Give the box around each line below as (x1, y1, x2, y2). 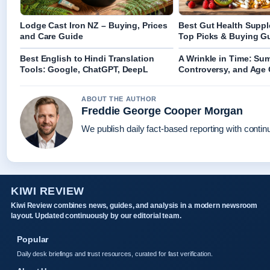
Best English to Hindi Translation (20, 54, 154, 64)
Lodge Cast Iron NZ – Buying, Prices (20, 20, 168, 31)
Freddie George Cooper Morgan (81, 105, 243, 118)
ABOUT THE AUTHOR (81, 95, 157, 103)
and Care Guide (20, 31, 83, 42)
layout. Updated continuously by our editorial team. (11, 212, 181, 221)
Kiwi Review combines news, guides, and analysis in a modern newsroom (11, 201, 258, 210)
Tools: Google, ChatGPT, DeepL (20, 64, 149, 75)
